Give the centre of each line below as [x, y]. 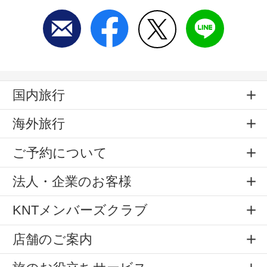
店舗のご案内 [52, 239]
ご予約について [60, 153]
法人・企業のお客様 [72, 181]
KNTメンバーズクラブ [80, 210]
